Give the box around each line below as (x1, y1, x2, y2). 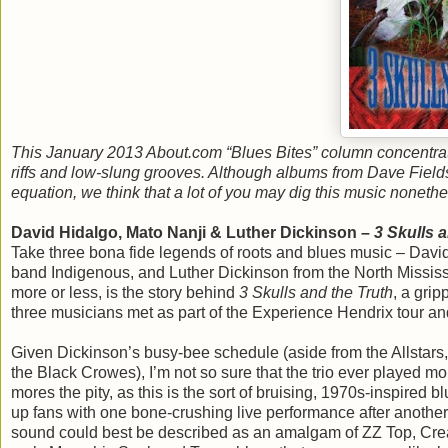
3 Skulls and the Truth (239, 283, 393, 301)
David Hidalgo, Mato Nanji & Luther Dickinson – (11, 223, 374, 241)
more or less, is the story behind (11, 283, 239, 301)
